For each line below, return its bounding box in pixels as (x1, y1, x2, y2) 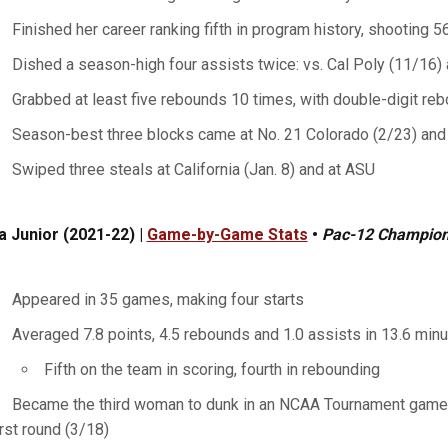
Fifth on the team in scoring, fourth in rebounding (43, 360, 380, 379)
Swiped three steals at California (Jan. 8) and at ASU (11, 160, 375, 179)
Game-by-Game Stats (146, 225, 308, 244)
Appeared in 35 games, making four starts (11, 290, 304, 309)
